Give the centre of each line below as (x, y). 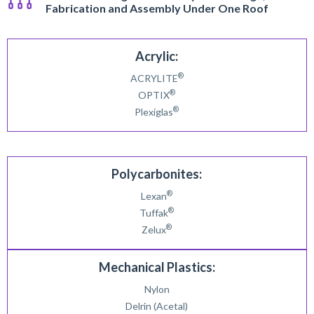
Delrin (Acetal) (157, 306)
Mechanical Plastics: (157, 267)
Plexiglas (154, 112)
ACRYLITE (154, 78)
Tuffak (154, 213)
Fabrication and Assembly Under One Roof (157, 8)
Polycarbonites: (157, 174)
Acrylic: (157, 56)
